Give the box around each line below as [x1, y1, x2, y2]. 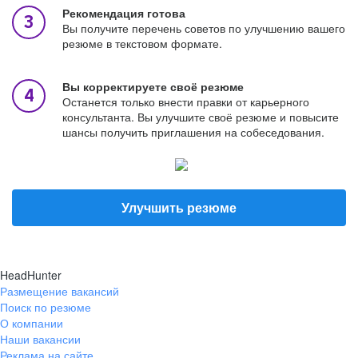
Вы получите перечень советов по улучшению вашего [62, 20, 345, 36]
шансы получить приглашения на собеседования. [62, 124, 324, 140]
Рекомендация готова [62, 5, 185, 21]
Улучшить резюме [121, 198, 237, 217]
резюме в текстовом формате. [62, 35, 222, 51]
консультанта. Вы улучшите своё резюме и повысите [62, 109, 339, 125]
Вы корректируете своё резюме [62, 78, 244, 94]
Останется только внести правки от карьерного [62, 93, 309, 109]
